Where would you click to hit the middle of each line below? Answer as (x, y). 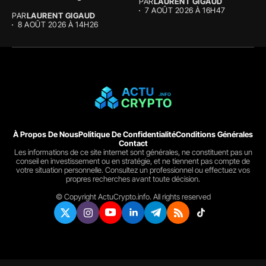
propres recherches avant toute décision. (133, 179)
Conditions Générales (214, 134)
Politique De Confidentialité (127, 134)
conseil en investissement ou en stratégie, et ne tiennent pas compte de (133, 161)
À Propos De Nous (46, 134)
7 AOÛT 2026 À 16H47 (185, 10)
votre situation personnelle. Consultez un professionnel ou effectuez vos (133, 170)
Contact (133, 143)
